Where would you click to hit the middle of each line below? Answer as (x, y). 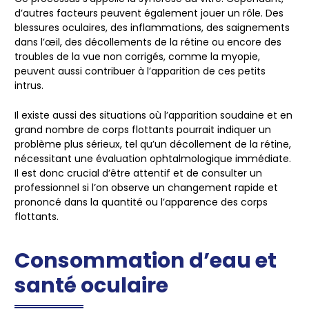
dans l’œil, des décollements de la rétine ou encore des (148, 42)
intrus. (29, 86)
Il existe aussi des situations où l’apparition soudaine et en (153, 116)
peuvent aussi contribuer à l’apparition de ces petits (140, 71)
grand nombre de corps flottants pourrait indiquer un (143, 130)
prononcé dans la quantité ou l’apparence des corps (141, 202)
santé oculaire (91, 286)
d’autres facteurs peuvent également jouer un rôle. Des (149, 13)
